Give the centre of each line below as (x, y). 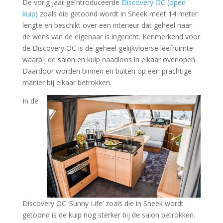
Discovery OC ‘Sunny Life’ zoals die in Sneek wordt (103, 204)
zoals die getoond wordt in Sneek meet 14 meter (117, 13)
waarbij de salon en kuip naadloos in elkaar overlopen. (109, 59)
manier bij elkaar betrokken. (67, 82)
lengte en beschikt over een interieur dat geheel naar (107, 25)
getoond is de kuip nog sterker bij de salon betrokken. (109, 215)
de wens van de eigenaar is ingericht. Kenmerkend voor (111, 36)
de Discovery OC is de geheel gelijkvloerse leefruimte (108, 48)
